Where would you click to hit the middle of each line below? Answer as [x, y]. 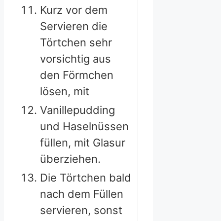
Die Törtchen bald [86, 178]
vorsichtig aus [75, 59]
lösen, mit [65, 92]
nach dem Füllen [82, 194]
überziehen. [70, 159]
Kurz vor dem [74, 10]
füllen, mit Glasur [83, 143]
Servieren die [74, 26]
